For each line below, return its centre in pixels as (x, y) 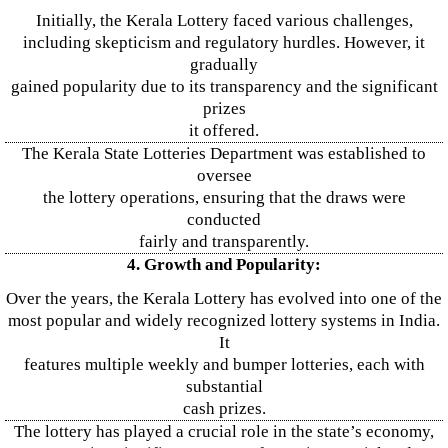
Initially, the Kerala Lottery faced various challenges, (224, 20)
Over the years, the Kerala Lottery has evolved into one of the (224, 298)
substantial (224, 386)
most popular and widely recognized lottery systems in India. (224, 320)
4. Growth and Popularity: (224, 264)
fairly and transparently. (224, 241)
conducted (224, 219)
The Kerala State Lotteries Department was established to (224, 153)
